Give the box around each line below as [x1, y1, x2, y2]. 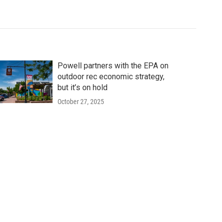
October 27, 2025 [57, 97, 104, 106]
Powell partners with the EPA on [57, 60, 168, 70]
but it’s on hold [57, 82, 108, 92]
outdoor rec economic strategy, [57, 71, 165, 81]
